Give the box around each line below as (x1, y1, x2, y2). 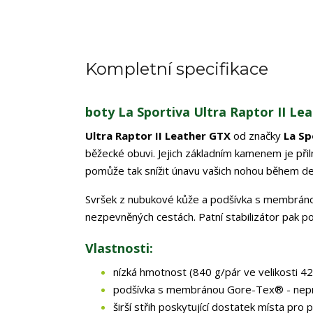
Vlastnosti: (85, 240, 153, 256)
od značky (231, 129, 284, 143)
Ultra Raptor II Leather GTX (85, 129, 231, 143)
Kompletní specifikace (85, 59, 268, 79)
